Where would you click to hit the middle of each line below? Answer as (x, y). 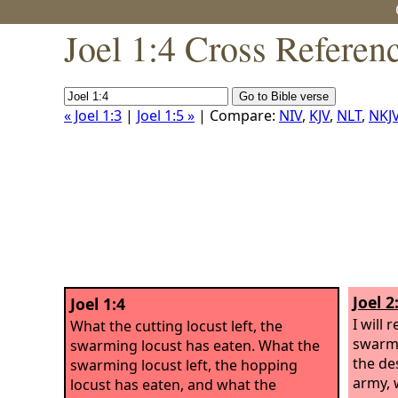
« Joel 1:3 (93, 115)
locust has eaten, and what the (173, 384)
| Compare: (237, 115)
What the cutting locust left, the (176, 326)
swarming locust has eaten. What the (195, 345)
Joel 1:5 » (166, 115)
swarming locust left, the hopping (184, 365)
